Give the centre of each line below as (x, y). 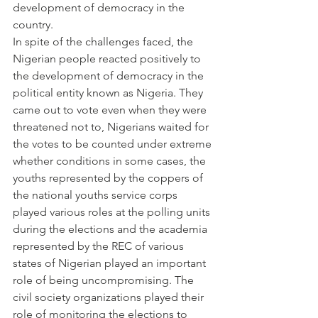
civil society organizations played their (110, 297)
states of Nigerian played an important (111, 263)
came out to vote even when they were (111, 110)
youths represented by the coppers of (109, 178)
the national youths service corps (97, 195)
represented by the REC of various (100, 246)
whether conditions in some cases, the (111, 161)
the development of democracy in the (110, 76)
